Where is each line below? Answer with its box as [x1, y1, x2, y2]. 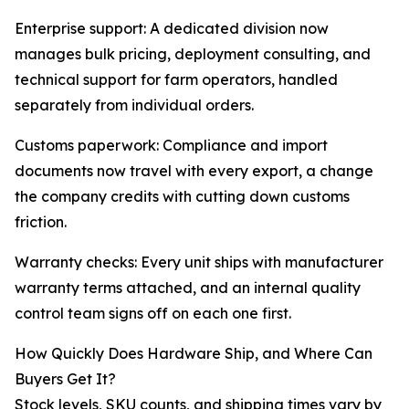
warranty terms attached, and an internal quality [15, 278, 361, 298]
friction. [15, 213, 67, 232]
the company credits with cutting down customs [15, 187, 350, 206]
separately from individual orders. [15, 96, 254, 115]
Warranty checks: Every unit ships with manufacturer [15, 253, 383, 272]
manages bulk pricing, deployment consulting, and [15, 45, 371, 64]
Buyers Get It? [15, 370, 116, 389]
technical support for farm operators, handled [15, 70, 338, 89]
